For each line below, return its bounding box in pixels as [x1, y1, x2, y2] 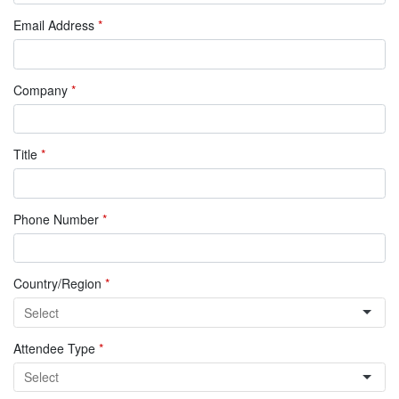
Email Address [13, 16, 98, 35]
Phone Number [13, 209, 102, 228]
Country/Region [13, 274, 105, 293]
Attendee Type [13, 338, 99, 357]
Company [13, 80, 71, 99]
